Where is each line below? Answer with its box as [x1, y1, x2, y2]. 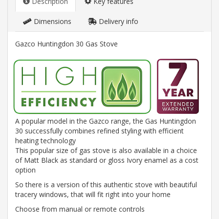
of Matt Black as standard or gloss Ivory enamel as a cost [15, 155, 198, 165]
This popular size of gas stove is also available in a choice [15, 146, 197, 155]
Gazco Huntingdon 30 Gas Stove [15, 39, 118, 48]
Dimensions [32, 17, 71, 26]
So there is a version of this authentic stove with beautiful [15, 180, 197, 190]
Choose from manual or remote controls [15, 204, 145, 214]
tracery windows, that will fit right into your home [15, 190, 171, 199]
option [15, 165, 36, 175]
